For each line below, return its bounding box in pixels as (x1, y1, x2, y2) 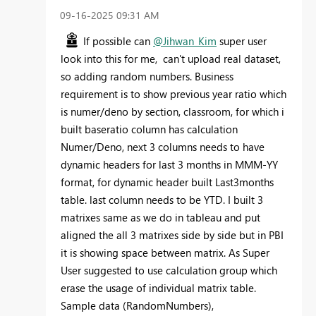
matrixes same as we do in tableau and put (61, 210, 260, 225)
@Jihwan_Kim (153, 34, 217, 49)
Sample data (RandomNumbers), (61, 298, 214, 313)
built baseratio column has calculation (61, 122, 238, 137)
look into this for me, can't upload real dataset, (61, 51, 281, 66)
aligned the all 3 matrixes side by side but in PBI (61, 228, 284, 243)
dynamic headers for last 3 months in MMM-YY (61, 157, 278, 172)
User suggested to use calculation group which (61, 263, 277, 278)
